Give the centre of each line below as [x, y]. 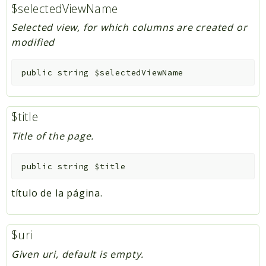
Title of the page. [53, 136]
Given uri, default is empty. [77, 254]
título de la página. [57, 193]
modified [33, 42]
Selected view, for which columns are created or [129, 28]
